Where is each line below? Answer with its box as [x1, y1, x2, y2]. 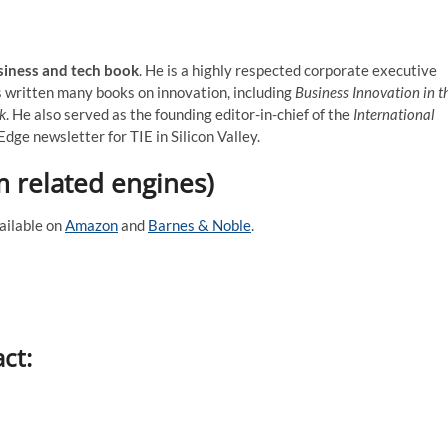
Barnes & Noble [148, 216, 251, 234]
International [353, 105, 435, 123]
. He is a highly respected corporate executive [139, 61, 437, 79]
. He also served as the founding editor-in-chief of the [6, 105, 353, 123]
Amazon [65, 216, 118, 234]
